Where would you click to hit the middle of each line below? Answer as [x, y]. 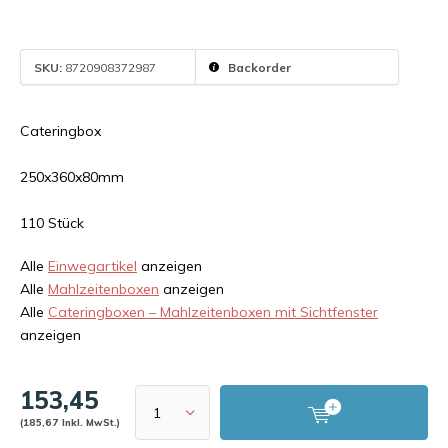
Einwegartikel [92, 266]
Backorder [258, 67]
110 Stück [52, 223]
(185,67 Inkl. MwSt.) [70, 422]
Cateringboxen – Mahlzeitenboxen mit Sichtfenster [213, 312]
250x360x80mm [72, 177]
